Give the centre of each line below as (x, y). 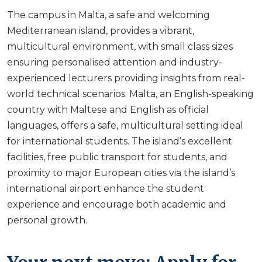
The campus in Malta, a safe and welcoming (108, 15)
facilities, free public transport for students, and (117, 157)
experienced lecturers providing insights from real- (126, 78)
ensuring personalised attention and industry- (115, 63)
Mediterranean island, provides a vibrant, (101, 31)
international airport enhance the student (106, 189)
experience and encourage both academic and (117, 205)
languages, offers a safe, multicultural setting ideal (125, 126)
